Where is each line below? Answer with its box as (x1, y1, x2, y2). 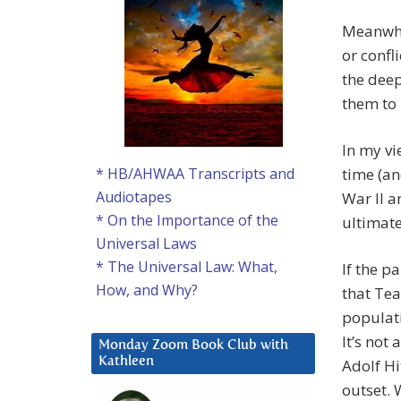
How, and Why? (96, 280, 198, 301)
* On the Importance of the (96, 210, 278, 231)
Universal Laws (96, 234, 197, 254)
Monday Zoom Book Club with (98, 338, 288, 353)
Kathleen (98, 354, 154, 369)
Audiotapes (96, 187, 172, 208)
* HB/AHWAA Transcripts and (96, 164, 294, 184)
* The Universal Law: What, (96, 257, 277, 277)
